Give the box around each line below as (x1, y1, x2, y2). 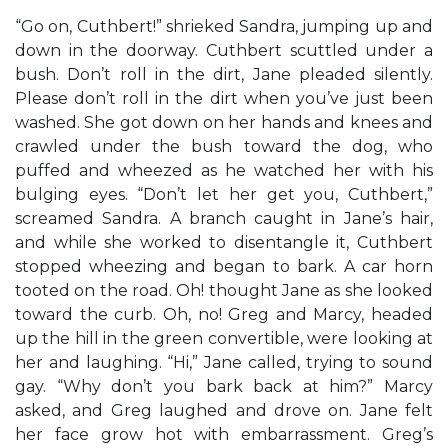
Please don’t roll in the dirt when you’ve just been (15, 89, 433, 108)
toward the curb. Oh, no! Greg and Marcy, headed (15, 305, 433, 324)
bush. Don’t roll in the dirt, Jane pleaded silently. (15, 65, 433, 84)
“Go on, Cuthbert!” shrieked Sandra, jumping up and (15, 17, 433, 36)
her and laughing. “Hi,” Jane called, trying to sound (15, 353, 433, 372)
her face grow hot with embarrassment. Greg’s (15, 425, 433, 444)
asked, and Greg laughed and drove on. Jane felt (15, 401, 433, 420)
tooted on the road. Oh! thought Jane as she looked (15, 281, 433, 300)
